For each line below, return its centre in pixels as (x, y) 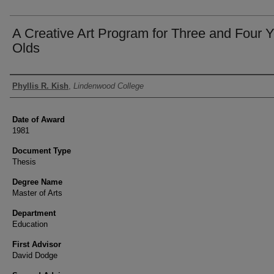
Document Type (42, 151)
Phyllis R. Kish (40, 86)
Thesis (24, 162)
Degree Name (37, 182)
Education (30, 224)
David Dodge (35, 255)
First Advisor (37, 244)
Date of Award (39, 120)
